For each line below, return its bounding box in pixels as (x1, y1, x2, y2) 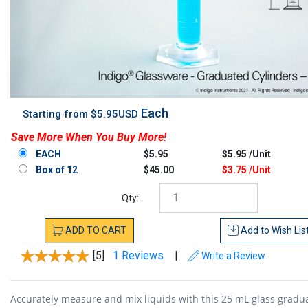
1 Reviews (113, 248, 164, 262)
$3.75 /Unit (222, 164, 271, 176)
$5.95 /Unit (222, 148, 271, 160)
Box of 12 (36, 164, 78, 176)
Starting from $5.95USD (23, 108, 141, 121)
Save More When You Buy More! (11, 131, 166, 144)
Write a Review (199, 250, 265, 262)
